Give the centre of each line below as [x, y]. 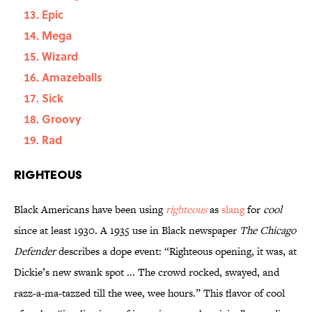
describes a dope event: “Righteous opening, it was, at [178, 251]
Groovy [62, 119]
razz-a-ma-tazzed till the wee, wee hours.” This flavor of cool [149, 293]
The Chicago [268, 231]
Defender [36, 251]
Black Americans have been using [90, 210]
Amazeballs [72, 77]
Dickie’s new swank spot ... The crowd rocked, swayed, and [147, 272]
